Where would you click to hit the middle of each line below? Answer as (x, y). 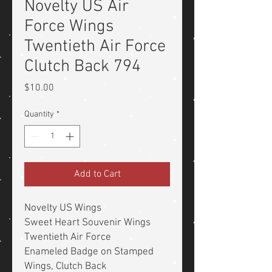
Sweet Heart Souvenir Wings (87, 223)
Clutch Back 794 (83, 67)
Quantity (39, 115)
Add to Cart (97, 175)
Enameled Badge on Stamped (89, 252)
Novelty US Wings (63, 209)
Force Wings (69, 27)
